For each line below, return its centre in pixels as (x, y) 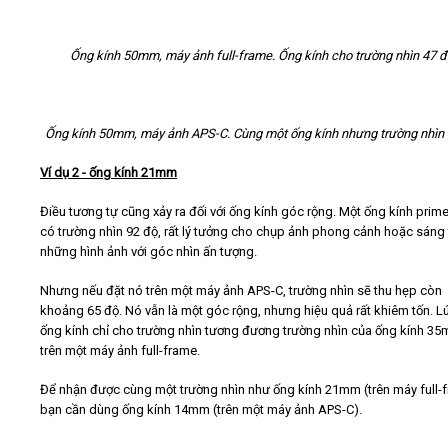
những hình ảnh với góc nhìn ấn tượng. (148, 252)
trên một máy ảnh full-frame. (120, 351)
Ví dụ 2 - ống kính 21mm (108, 173)
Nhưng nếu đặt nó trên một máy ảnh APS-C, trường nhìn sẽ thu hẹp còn (241, 291)
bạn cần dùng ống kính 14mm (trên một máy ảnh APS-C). (201, 410)
